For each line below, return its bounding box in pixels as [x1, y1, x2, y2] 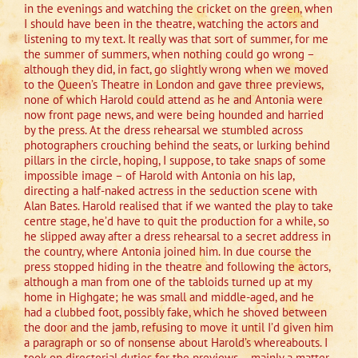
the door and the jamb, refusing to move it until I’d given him [24, 320, 333, 336]
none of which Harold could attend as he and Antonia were [24, 92, 323, 108]
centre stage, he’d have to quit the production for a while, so [24, 213, 329, 229]
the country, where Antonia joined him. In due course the [24, 244, 312, 260]
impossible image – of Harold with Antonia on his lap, [24, 168, 294, 184]
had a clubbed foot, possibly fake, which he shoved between [24, 304, 327, 320]
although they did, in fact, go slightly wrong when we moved [24, 62, 328, 78]
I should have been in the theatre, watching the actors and [24, 16, 319, 32]
